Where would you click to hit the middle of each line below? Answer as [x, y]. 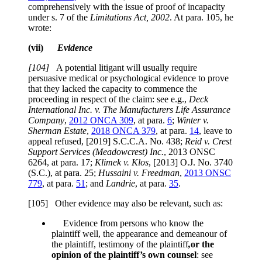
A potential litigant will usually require [127, 68]
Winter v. [193, 120]
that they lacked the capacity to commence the [113, 89]
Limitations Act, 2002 [130, 18]
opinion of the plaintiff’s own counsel [124, 255]
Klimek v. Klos [122, 163]
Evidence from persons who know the [127, 223]
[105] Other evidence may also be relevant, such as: [125, 204]
